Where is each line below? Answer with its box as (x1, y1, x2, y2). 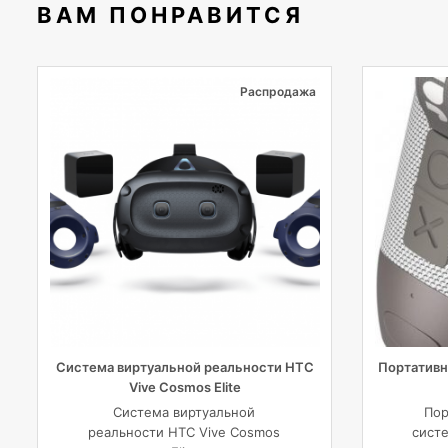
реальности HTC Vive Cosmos (88, 423, 281, 440)
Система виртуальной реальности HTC (55, 358, 314, 375)
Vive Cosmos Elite (128, 378, 241, 395)
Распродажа (240, 83, 316, 99)
